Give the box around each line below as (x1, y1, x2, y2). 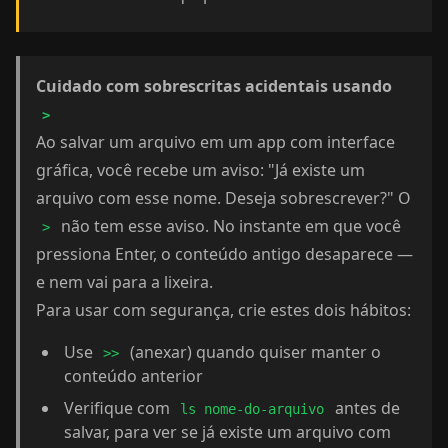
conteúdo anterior (64, 365, 203, 387)
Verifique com (64, 397, 174, 419)
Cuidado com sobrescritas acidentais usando (36, 75, 392, 97)
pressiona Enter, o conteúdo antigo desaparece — (36, 243, 413, 265)
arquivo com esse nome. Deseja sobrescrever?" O (36, 187, 411, 209)
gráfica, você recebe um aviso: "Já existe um (36, 159, 365, 181)
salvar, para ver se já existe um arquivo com (64, 421, 391, 443)
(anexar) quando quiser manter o (125, 341, 381, 363)
